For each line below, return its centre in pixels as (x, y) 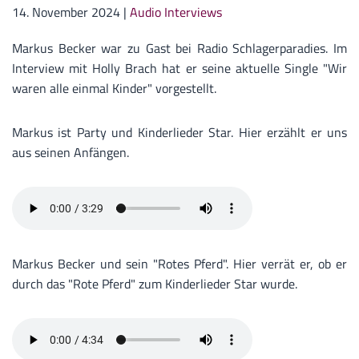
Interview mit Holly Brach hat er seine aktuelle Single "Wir (179, 69)
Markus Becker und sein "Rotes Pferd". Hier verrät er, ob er (179, 264)
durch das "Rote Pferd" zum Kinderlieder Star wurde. (155, 284)
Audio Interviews (176, 12)
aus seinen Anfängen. (71, 153)
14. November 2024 (66, 12)
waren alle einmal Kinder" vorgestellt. (116, 89)
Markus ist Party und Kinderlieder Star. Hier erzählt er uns (179, 133)
